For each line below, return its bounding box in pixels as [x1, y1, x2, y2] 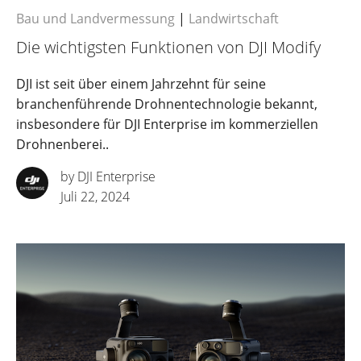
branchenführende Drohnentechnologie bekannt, [16, 95, 317, 114]
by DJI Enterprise [60, 168, 156, 186]
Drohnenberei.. [16, 135, 109, 154]
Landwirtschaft [189, 10, 279, 28]
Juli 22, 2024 [60, 188, 130, 206]
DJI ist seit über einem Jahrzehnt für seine [16, 75, 266, 93]
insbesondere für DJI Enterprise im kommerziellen [16, 115, 318, 134]
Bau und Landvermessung [16, 10, 175, 28]
